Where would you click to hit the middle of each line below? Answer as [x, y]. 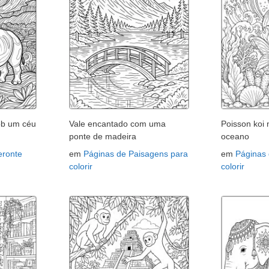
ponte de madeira [102, 137]
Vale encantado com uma [117, 124]
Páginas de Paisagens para [135, 154]
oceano [235, 137]
